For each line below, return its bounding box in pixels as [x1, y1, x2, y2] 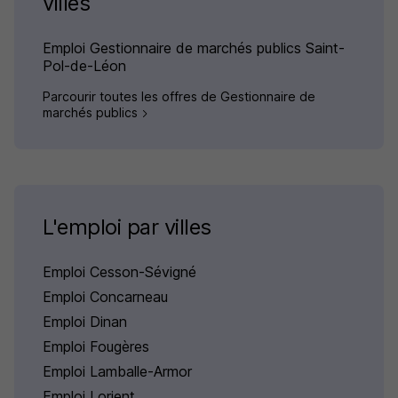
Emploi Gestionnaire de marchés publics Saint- [43, 39, 345, 58]
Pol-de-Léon [43, 57, 126, 76]
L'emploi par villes [43, 214, 211, 241]
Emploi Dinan [43, 313, 127, 331]
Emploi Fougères [43, 338, 149, 356]
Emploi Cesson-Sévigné [43, 263, 196, 282]
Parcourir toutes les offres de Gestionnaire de [43, 89, 315, 105]
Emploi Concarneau [43, 288, 168, 306]
